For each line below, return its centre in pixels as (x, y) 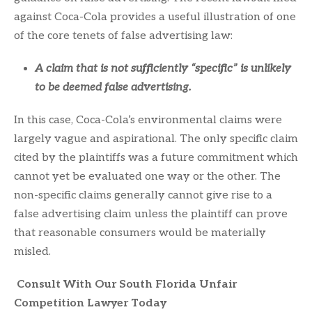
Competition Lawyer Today (90, 303)
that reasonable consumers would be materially (140, 233)
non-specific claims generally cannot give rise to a (143, 195)
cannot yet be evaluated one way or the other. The (147, 176)
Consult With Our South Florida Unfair (127, 284)
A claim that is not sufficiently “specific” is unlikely (163, 68)
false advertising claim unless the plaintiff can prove (151, 214)
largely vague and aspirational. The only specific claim (156, 139)
